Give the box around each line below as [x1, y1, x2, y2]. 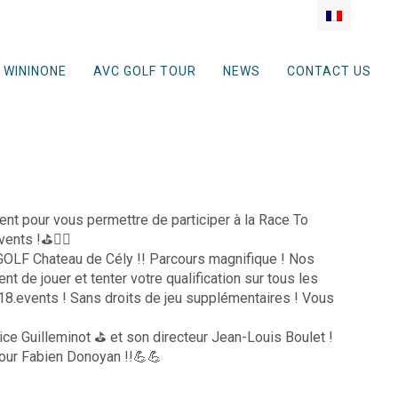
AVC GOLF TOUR [92, 64, 196, 78]
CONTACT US [286, 64, 371, 78]
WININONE [3, 64, 67, 78]
